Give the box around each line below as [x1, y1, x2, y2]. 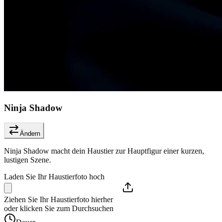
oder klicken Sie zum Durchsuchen [4, 204, 113, 213]
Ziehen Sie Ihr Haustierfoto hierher [4, 195, 113, 204]
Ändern [20, 130, 40, 138]
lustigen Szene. [4, 156, 51, 165]
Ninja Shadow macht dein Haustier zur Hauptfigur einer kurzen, [4, 147, 204, 156]
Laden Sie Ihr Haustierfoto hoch [4, 172, 105, 181]
